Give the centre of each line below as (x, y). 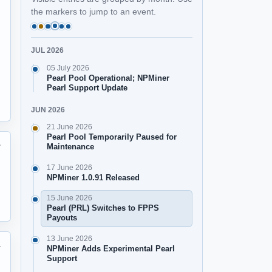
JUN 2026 (48, 110)
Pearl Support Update (87, 87)
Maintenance (70, 146)
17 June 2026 (69, 167)
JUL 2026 (47, 51)
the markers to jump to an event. (93, 11)
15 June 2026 (69, 198)
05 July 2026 (68, 68)
